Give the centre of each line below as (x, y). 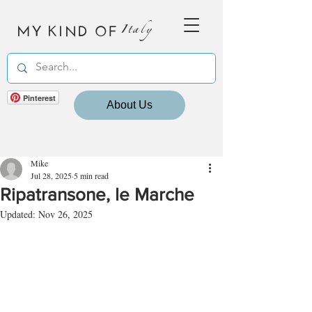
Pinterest (39, 98)
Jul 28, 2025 (51, 175)
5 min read (91, 175)
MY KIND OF (68, 29)
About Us (130, 105)
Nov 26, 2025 (65, 214)
